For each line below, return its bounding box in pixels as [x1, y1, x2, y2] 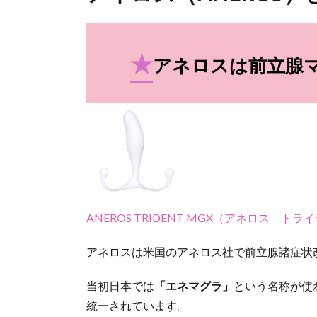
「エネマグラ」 [154, 279, 234, 292]
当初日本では [86, 279, 154, 292]
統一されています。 [86, 299, 188, 312]
